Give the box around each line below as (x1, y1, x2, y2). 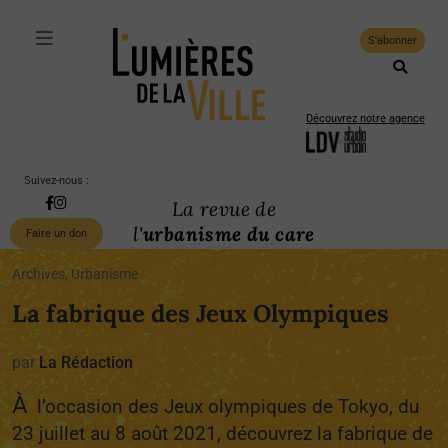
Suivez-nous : (23, 174, 89, 187)
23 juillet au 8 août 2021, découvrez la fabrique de (12, 422, 433, 445)
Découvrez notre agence (305, 112, 425, 125)
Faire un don (25, 227, 87, 240)
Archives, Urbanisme (12, 266, 138, 283)
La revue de (171, 197, 277, 221)
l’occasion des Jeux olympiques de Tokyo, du (32, 395, 419, 418)
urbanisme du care (143, 222, 315, 246)
